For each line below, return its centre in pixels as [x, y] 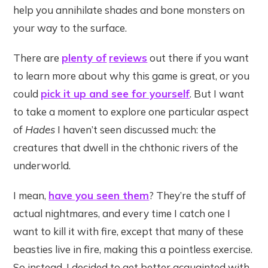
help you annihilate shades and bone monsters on [129, 10]
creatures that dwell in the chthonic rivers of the [126, 148]
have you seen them [99, 196]
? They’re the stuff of [198, 196]
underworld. [42, 166]
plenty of [84, 58]
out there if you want [198, 58]
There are [38, 58]
